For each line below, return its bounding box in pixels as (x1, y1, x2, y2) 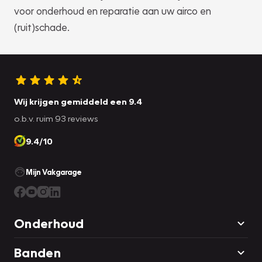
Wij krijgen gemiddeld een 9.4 (14, 96, 142, 107)
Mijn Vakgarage (26, 167, 82, 177)
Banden (14, 244, 61, 261)
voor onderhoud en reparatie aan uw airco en (14, 5, 211, 18)
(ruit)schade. (14, 21, 70, 34)
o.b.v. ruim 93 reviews (14, 113, 98, 124)
